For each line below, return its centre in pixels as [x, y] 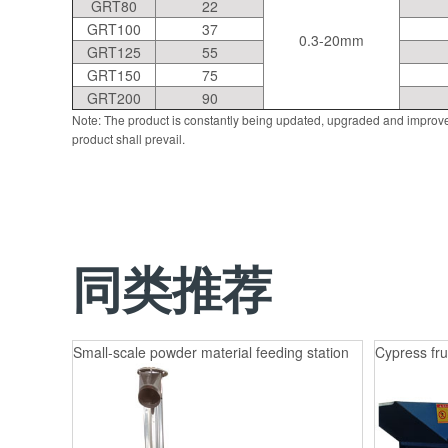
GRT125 [114, 52]
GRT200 [114, 98]
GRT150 [114, 75]
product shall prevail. [128, 138]
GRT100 [114, 29]
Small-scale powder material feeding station [211, 352]
